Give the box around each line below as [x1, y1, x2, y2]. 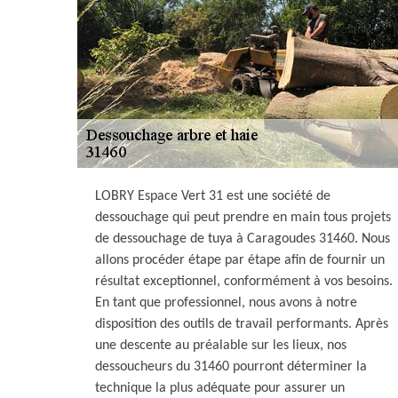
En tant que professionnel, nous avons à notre [95, 296, 357, 310]
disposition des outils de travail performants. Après [95, 317, 388, 331]
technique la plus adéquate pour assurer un [95, 381, 345, 395]
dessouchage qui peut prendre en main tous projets [95, 211, 391, 225]
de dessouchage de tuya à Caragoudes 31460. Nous [95, 232, 390, 246]
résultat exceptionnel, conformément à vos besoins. [95, 275, 393, 289]
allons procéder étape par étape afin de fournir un [95, 253, 385, 267]
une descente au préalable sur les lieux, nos [95, 338, 346, 353]
